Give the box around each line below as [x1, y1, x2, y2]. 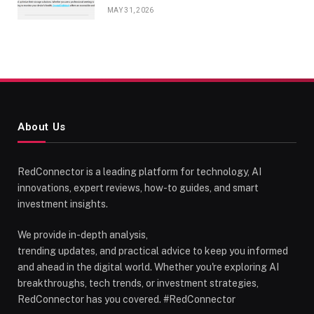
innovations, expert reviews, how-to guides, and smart [18, 182, 259, 193]
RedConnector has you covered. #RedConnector [18, 293, 235, 305]
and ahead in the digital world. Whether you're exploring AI [18, 261, 279, 273]
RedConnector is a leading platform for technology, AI [18, 165, 261, 177]
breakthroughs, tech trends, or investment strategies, [18, 277, 259, 289]
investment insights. [18, 198, 108, 210]
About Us [18, 120, 66, 133]
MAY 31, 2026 [107, 6, 154, 14]
